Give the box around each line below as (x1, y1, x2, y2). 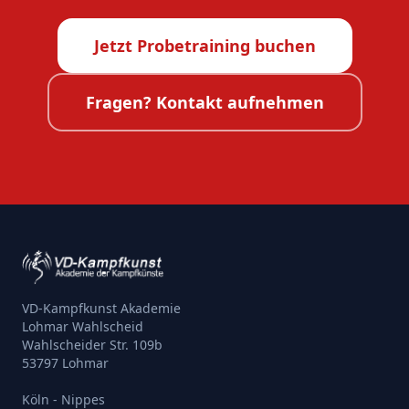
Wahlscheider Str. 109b (22, 336, 163, 353)
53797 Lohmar (22, 354, 109, 372)
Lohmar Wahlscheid (22, 318, 143, 335)
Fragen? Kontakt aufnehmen (85, 91, 324, 113)
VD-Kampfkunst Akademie (22, 299, 181, 317)
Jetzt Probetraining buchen (93, 35, 316, 57)
